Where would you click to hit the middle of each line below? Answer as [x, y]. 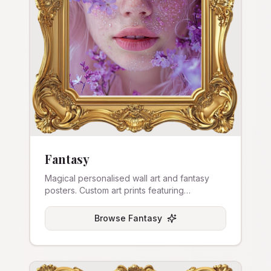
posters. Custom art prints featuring [114, 190]
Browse [111, 218]
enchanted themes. [83, 202]
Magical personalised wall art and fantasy [127, 178]
